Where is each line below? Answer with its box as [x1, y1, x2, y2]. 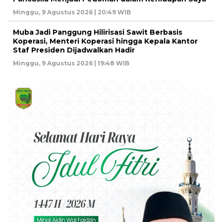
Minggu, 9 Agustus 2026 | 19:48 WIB [13, 59, 129, 67]
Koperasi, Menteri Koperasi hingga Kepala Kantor [13, 37, 198, 46]
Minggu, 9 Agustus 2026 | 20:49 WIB [13, 8, 131, 16]
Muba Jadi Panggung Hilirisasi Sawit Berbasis [13, 28, 182, 37]
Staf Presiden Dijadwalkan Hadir [13, 46, 135, 55]
